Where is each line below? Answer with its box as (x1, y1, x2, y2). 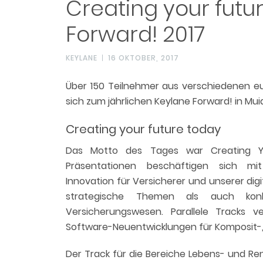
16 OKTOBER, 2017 (108, 53, 179, 63)
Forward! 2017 (66, 19, 205, 49)
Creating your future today (66, 121, 221, 137)
